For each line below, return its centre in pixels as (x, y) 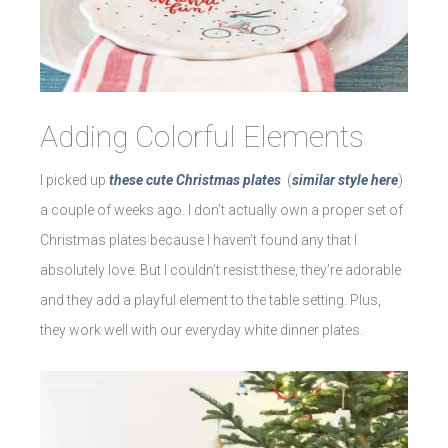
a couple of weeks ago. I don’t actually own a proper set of (221, 210)
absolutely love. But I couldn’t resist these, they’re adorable (220, 270)
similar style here (345, 180)
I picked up (74, 180)
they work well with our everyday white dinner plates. (201, 330)
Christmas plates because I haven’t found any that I (198, 240)
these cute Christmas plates (195, 180)
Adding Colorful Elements (202, 137)
